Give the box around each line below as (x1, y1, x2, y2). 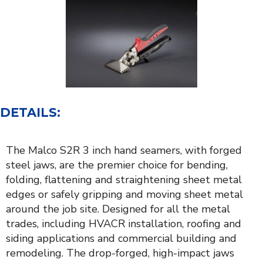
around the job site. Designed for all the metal (6, 202, 230, 217)
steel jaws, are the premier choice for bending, (6, 158, 228, 173)
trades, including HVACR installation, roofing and (6, 217, 241, 231)
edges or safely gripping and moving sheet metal (6, 187, 243, 202)
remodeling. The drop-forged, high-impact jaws (6, 246, 234, 261)
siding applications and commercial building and (6, 231, 237, 246)
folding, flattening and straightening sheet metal (6, 173, 242, 187)
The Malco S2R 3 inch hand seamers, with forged (6, 143, 242, 158)
